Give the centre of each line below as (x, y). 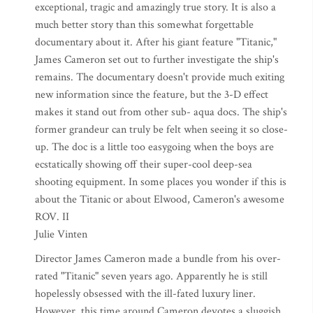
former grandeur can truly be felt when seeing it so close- (161, 130)
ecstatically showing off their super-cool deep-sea (144, 165)
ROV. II (52, 217)
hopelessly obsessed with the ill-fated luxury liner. (145, 294)
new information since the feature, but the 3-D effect (152, 95)
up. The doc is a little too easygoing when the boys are (154, 147)
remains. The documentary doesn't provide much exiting (160, 77)
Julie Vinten (61, 234)
